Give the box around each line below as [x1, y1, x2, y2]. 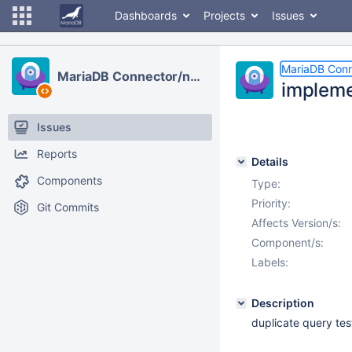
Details [251, 155, 288, 168]
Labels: [251, 255, 288, 269]
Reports [37, 147, 77, 160]
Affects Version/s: [251, 216, 341, 229]
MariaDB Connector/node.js [190, 68, 201, 84]
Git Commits [37, 200, 99, 214]
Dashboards [115, 9, 177, 22]
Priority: [251, 196, 291, 210]
